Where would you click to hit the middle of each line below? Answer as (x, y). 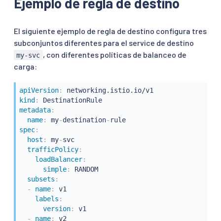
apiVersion (39, 91)
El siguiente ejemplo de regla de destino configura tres (110, 31)
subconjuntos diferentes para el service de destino (104, 42)
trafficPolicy (53, 150)
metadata (35, 110)
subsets (41, 179)
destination (84, 120)
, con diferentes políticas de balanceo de (114, 54)
